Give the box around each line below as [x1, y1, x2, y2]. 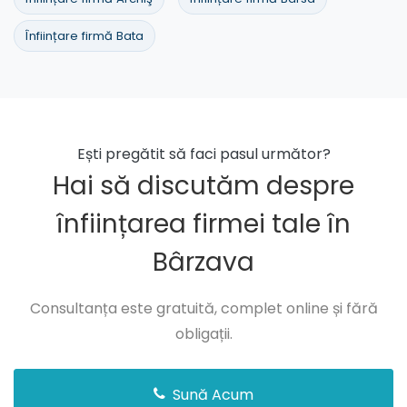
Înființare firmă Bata [25, 27, 144, 45]
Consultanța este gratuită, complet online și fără [29, 298, 378, 320]
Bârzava [153, 244, 254, 281]
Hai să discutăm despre [53, 168, 354, 204]
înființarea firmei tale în [56, 206, 351, 243]
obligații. [174, 323, 233, 345]
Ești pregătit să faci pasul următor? [76, 144, 331, 165]
